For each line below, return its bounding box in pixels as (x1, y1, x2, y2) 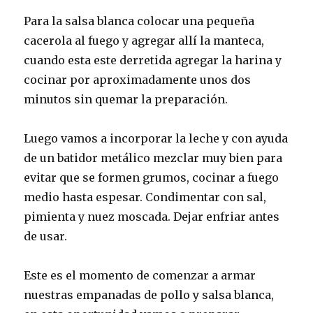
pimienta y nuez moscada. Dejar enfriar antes (24, 210, 280, 224)
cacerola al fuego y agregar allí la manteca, (24, 34, 265, 48)
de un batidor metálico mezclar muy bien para (24, 151, 283, 166)
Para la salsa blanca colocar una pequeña (24, 14, 255, 29)
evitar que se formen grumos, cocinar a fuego (24, 170, 279, 185)
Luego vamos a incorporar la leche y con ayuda (24, 131, 289, 146)
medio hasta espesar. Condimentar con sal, (24, 190, 267, 205)
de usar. (24, 229, 68, 244)
